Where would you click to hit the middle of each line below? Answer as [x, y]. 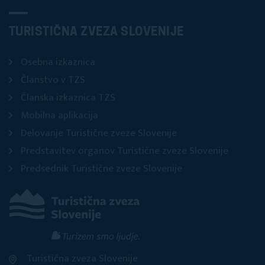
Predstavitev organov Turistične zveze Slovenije [125, 151]
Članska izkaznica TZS [68, 98]
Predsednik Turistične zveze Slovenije [101, 169]
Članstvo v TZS [53, 80]
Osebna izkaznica [58, 62]
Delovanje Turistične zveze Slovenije [99, 133]
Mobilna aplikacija [59, 116]
